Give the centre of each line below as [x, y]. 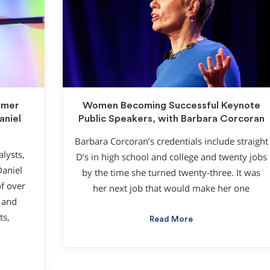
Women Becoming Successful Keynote [171, 105]
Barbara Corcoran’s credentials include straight [171, 142]
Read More [171, 220]
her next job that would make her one [171, 189]
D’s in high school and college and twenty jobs [171, 157]
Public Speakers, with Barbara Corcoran [171, 118]
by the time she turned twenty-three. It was [171, 173]
